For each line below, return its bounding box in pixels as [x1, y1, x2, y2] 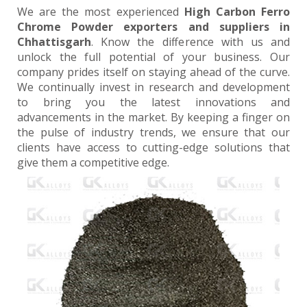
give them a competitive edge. [17, 155, 169, 170]
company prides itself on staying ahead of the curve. [17, 64, 290, 79]
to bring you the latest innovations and [17, 95, 290, 110]
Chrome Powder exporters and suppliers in [17, 19, 290, 34]
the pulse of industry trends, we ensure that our [17, 125, 290, 140]
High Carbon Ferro [184, 4, 291, 19]
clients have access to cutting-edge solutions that [17, 140, 290, 155]
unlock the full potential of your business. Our [17, 49, 290, 64]
